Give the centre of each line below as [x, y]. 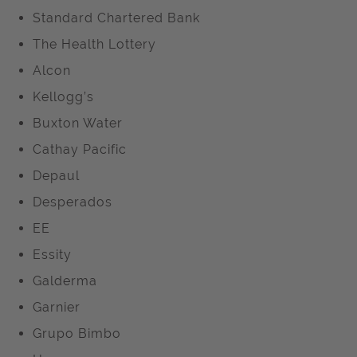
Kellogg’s [63, 97]
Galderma [65, 281]
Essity [52, 255]
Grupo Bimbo [77, 333]
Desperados [73, 202]
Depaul [56, 176]
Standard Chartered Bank [116, 18]
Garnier [57, 307]
